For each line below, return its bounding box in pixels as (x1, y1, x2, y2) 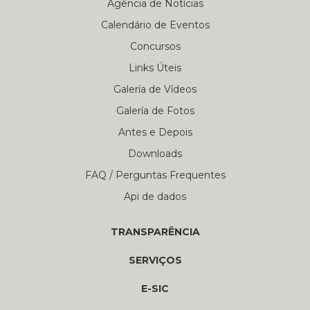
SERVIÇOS (128, 254, 182, 267)
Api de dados (124, 190, 186, 203)
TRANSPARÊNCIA (110, 226, 200, 239)
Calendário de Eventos (100, 19, 210, 32)
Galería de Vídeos (113, 83, 197, 96)
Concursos (129, 40, 181, 53)
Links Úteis (129, 62, 181, 75)
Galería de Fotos (116, 104, 194, 118)
